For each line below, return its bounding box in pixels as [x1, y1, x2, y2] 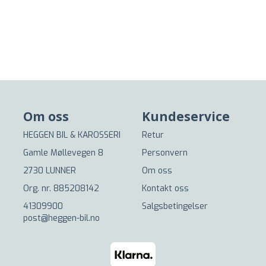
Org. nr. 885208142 [23, 183, 99, 194]
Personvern [142, 147, 188, 159]
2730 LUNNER [23, 165, 76, 176]
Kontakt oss [142, 183, 189, 194]
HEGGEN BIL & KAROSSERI [23, 129, 121, 141]
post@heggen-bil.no [23, 213, 100, 224]
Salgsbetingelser [142, 201, 208, 212]
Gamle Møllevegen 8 [23, 147, 103, 159]
